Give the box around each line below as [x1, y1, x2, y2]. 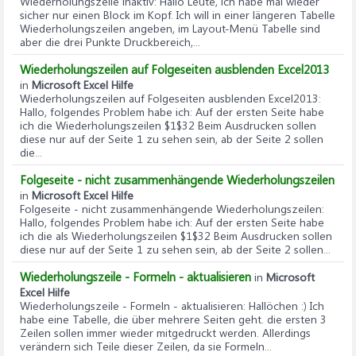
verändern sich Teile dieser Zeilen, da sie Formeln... [20, 339, 272, 354]
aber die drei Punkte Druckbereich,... [20, 34, 200, 49]
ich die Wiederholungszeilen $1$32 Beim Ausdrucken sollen [20, 118, 316, 133]
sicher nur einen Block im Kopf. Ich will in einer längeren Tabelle [20, 7, 335, 22]
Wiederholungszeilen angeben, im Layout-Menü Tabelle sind [20, 21, 320, 36]
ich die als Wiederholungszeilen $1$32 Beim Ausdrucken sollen [20, 228, 332, 243]
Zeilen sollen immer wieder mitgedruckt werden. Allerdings [20, 325, 311, 340]
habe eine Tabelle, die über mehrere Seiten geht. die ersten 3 [20, 311, 327, 327]
